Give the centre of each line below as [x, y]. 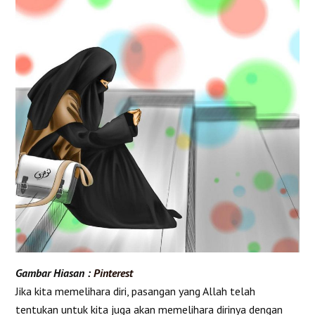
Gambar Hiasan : [55, 272]
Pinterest [114, 272]
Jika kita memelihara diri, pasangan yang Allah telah [136, 291]
